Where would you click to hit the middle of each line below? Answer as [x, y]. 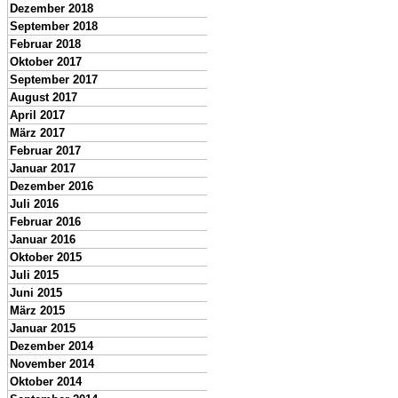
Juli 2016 [34, 204]
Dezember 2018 [52, 8]
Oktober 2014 [46, 382]
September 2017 [54, 80]
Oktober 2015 [46, 257]
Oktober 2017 [46, 62]
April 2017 [37, 115]
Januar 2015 [43, 328]
